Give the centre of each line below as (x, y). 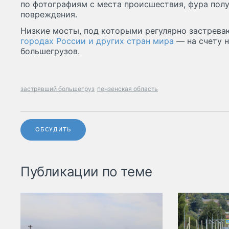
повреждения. (49, 15)
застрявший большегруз (58, 89)
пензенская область (128, 89)
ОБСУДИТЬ (53, 130)
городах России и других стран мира (97, 41)
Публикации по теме (86, 172)
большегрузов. (50, 51)
